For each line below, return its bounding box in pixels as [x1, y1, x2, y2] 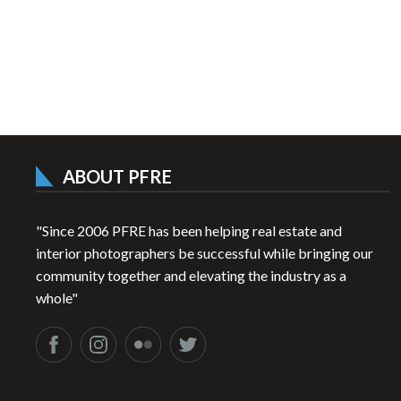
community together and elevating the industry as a [36, 267, 347, 285]
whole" [36, 289, 79, 307]
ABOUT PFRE [63, 166, 173, 188]
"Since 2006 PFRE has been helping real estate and [36, 222, 343, 240]
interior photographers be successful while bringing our [36, 244, 374, 262]
